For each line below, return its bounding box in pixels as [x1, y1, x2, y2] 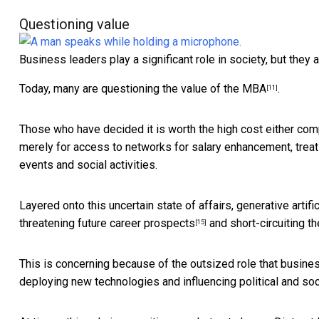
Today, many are [19, 82, 101, 96]
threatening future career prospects [19, 216, 195, 231]
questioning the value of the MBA [101, 82, 266, 96]
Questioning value [19, 16, 130, 33]
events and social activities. [19, 158, 157, 172]
